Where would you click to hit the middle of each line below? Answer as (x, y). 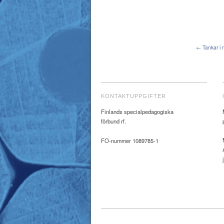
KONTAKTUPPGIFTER (133, 96)
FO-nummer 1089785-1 (130, 140)
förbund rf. (113, 121)
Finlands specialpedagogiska (137, 111)
